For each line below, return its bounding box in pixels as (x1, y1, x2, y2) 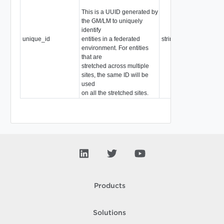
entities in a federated (81, 35, 140, 42)
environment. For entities (81, 44, 148, 51)
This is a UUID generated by (81, 8, 158, 15)
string (161, 35, 176, 42)
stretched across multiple (81, 62, 149, 69)
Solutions (93, 210, 126, 216)
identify (81, 26, 101, 33)
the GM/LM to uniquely (81, 17, 142, 24)
